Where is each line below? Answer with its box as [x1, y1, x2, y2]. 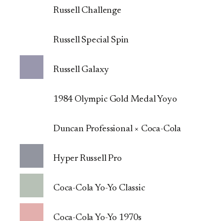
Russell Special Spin [53, 35, 129, 45]
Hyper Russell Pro [53, 153, 122, 163]
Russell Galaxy [53, 65, 109, 74]
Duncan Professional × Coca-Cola [53, 124, 182, 134]
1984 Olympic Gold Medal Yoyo [53, 94, 177, 104]
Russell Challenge [53, 5, 121, 15]
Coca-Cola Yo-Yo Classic [53, 183, 145, 193]
